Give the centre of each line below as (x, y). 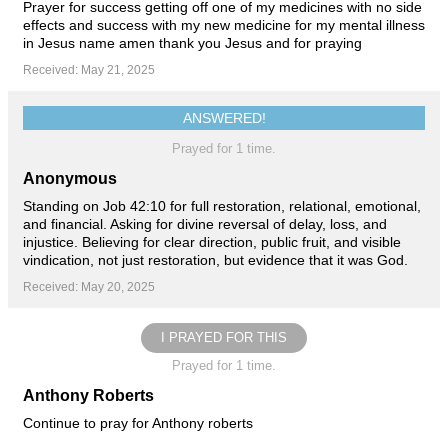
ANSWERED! (224, 117)
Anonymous (70, 178)
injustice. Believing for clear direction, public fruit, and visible (212, 241)
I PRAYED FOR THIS (224, 337)
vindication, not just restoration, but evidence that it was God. (215, 259)
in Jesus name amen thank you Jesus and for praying (192, 42)
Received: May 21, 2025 (89, 69)
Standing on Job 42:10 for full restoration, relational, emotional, (222, 205)
